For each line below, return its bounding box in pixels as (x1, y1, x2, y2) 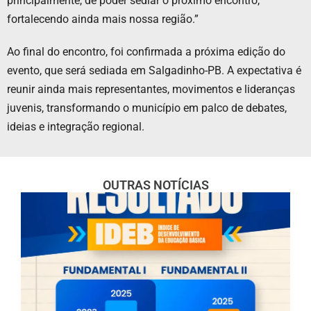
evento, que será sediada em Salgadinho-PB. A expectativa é (7, 64, 301, 78)
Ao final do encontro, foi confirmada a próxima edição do (7, 45, 285, 59)
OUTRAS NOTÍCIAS (102, 178, 209, 193)
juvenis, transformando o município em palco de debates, (7, 101, 287, 115)
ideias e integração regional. (7, 120, 144, 134)
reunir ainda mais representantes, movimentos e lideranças (7, 83, 295, 96)
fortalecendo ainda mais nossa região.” (7, 12, 199, 26)
